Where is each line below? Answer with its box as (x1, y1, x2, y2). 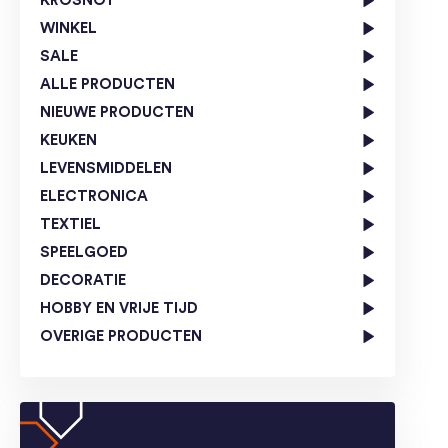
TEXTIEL (40, 216, 101, 232)
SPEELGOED (40, 244, 128, 260)
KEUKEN (40, 132, 97, 148)
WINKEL (40, 20, 97, 36)
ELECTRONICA (40, 188, 148, 204)
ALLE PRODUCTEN (40, 76, 175, 92)
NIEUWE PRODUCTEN (40, 104, 194, 120)
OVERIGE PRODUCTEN (40, 328, 202, 344)
